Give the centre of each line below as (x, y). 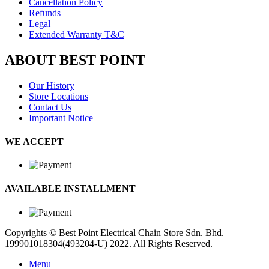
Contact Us (50, 107)
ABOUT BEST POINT (75, 60)
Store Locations (59, 96)
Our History (52, 85)
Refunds (45, 13)
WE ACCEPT (34, 141)
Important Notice (61, 118)
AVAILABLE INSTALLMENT (70, 189)
